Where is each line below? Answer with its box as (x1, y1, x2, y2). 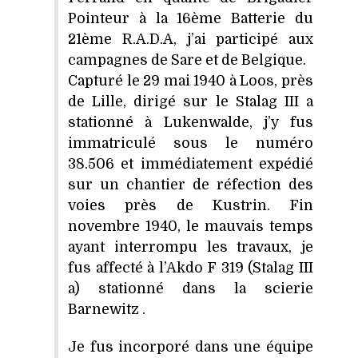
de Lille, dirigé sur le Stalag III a (68, 93, 313, 110)
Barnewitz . (68, 301, 145, 318)
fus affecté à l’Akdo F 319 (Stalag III (68, 260, 313, 276)
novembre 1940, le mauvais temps (68, 218, 313, 235)
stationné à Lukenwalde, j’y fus (68, 114, 313, 131)
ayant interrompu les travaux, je (68, 239, 313, 256)
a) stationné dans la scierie (68, 280, 313, 297)
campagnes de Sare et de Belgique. (68, 52, 306, 69)
